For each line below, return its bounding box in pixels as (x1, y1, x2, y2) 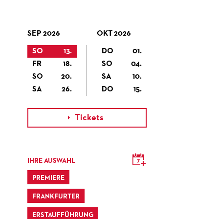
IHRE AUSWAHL (27, 157, 75, 164)
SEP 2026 (27, 30, 60, 38)
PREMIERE (32, 175, 65, 181)
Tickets (74, 113, 104, 122)
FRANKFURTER (32, 193, 80, 200)
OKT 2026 (96, 30, 131, 38)
